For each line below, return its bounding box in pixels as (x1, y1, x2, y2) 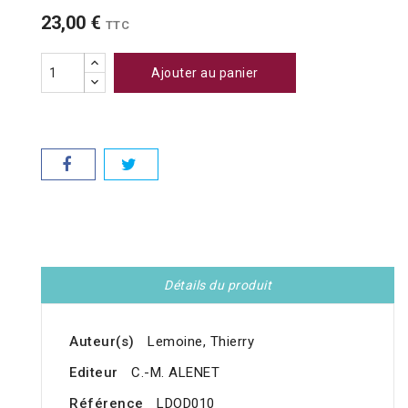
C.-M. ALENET (131, 364, 219, 382)
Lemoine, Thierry (148, 333, 254, 351)
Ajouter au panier (151, 66, 259, 81)
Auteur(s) (69, 333, 135, 351)
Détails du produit (164, 278, 271, 293)
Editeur (69, 364, 118, 382)
